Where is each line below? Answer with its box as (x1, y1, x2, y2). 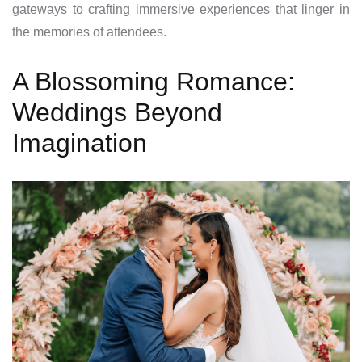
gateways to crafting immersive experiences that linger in (12, 2, 350, 16)
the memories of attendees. (12, 24, 170, 39)
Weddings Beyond (12, 97, 222, 127)
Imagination (12, 128, 147, 158)
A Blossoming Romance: (12, 66, 295, 96)
